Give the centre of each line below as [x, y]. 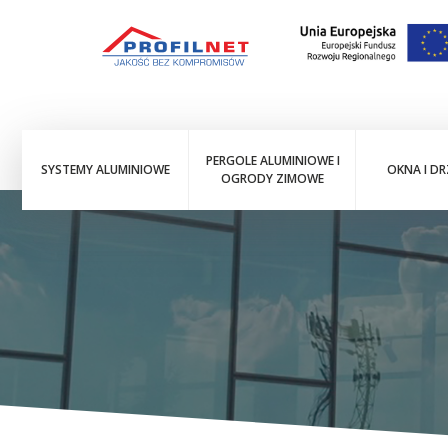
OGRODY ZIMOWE [273, 178]
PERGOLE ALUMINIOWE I [272, 160]
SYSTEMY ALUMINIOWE [105, 169]
